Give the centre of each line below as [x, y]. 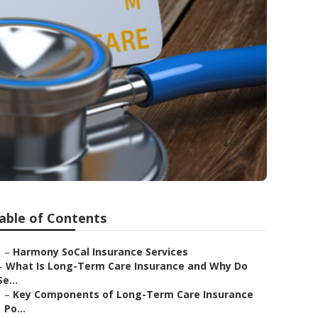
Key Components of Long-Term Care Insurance [133, 294]
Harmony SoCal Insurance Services [100, 252]
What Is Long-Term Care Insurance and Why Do [127, 266]
